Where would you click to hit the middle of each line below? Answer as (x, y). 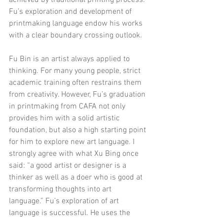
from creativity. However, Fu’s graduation (78, 94)
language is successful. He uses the (71, 213)
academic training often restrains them (76, 83)
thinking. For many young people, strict (76, 71)
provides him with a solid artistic (65, 118)
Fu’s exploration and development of (71, 12)
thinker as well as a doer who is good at (77, 177)
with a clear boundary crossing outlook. (75, 35)
